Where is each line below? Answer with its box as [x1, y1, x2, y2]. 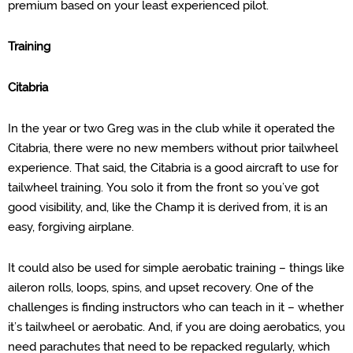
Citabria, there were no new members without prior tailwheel [8, 141, 338, 155]
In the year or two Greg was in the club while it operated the [8, 121, 335, 136]
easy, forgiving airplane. [8, 220, 134, 234]
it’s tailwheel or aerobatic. [8, 320, 148, 334]
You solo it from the [106, 180, 214, 195]
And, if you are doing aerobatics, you [148, 320, 345, 334]
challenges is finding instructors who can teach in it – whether [8, 300, 344, 314]
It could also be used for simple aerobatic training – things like [8, 261, 344, 275]
